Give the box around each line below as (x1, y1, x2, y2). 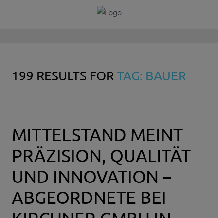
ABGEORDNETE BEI (12, 186, 166, 208)
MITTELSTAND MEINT (12, 124, 183, 145)
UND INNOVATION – (12, 165, 171, 187)
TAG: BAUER (117, 68, 186, 84)
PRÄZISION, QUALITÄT (12, 145, 191, 166)
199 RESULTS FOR (12, 68, 117, 84)
